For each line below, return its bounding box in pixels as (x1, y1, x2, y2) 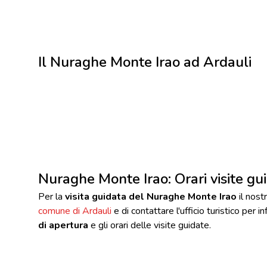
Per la (38, 190, 65, 203)
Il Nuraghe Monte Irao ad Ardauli (38, 52, 252, 72)
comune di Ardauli (38, 204, 111, 218)
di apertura (38, 218, 88, 232)
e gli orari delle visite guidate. (88, 218, 211, 232)
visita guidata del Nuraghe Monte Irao (65, 190, 237, 203)
